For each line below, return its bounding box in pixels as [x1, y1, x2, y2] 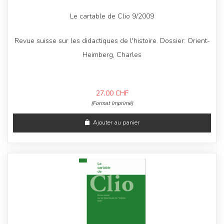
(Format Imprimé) [91, 99, 133, 107]
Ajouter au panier [93, 118, 139, 127]
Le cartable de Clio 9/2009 [70, 11, 154, 21]
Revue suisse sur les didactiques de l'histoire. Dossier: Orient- [14, 36, 210, 46]
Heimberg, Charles [82, 50, 141, 60]
